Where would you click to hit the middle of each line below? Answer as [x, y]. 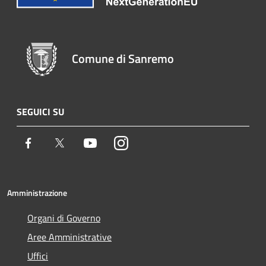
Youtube [113, 142]
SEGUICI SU [40, 111]
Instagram [148, 142]
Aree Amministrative [69, 237]
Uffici [38, 256]
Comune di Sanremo [123, 58]
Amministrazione [37, 192]
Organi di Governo [64, 218]
